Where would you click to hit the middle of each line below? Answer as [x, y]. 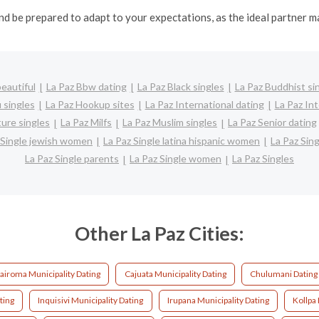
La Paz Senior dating [272, 122]
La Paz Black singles [181, 86]
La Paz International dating [204, 104]
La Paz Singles [263, 159]
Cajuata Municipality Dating [175, 273]
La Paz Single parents [72, 159]
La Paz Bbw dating [86, 86]
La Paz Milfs [86, 122]
